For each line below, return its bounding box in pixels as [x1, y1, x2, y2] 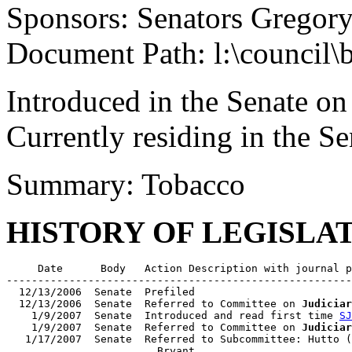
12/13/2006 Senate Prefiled [6, 286, 195, 298]
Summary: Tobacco [6, 167, 245, 201]
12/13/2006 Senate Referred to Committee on [6, 298, 302, 310]
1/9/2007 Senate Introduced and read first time [6, 310, 339, 321]
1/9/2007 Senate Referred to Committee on [6, 321, 302, 333]
